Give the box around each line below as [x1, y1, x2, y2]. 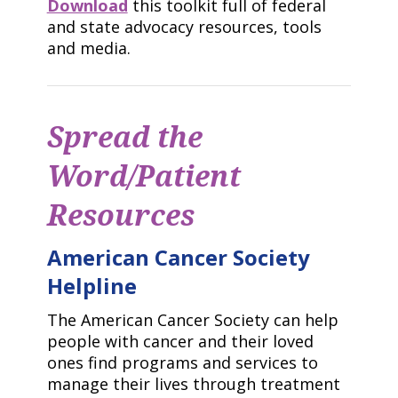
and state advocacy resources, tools [46, 16, 322, 37]
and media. [46, 37, 135, 59]
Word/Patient [46, 156, 241, 195]
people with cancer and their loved [46, 330, 314, 352]
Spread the [46, 117, 203, 156]
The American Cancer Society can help [46, 309, 338, 330]
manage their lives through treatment [46, 373, 340, 394]
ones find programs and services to [46, 352, 318, 373]
